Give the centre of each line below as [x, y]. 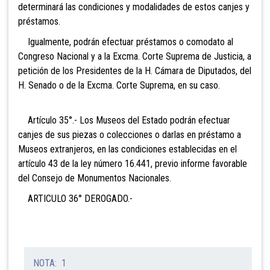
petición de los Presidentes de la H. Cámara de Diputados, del [135, 71]
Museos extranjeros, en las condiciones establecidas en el [127, 149]
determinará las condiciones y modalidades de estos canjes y [134, 7]
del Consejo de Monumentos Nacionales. [95, 178]
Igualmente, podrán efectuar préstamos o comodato [121, 42]
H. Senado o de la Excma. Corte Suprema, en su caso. [119, 86]
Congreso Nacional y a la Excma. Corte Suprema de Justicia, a [135, 57]
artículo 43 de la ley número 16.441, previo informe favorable [133, 164]
